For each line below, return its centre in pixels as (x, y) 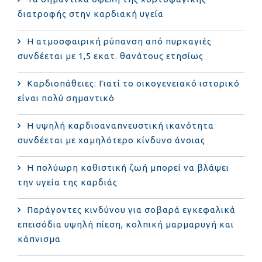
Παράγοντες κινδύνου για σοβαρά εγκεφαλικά (131, 209)
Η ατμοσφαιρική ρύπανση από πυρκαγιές (119, 41)
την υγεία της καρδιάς (68, 182)
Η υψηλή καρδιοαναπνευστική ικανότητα (120, 125)
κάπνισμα (39, 239)
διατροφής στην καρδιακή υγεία (91, 13)
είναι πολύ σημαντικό (66, 98)
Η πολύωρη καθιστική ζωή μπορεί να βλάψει (128, 167)
